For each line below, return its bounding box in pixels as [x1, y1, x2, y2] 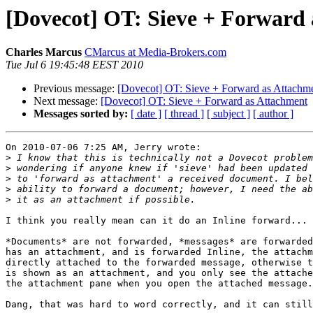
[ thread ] [164, 108, 204, 120]
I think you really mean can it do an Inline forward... [6, 215, 307, 226]
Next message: [34, 95, 101, 108]
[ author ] [253, 108, 293, 120]
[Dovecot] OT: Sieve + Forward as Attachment [101, 95, 307, 108]
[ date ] [131, 108, 161, 120]
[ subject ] [207, 108, 250, 120]
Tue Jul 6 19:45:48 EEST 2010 [6, 59, 143, 71]
